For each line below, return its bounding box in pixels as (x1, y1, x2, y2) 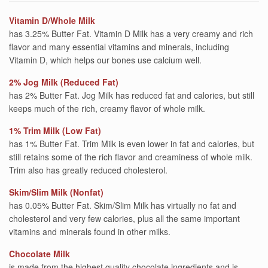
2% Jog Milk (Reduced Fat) (9, 75, 118, 88)
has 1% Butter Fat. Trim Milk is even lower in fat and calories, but (9, 137, 254, 150)
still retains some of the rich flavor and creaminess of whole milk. (9, 150, 252, 163)
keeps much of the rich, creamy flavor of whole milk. (9, 102, 205, 114)
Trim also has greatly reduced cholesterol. (9, 163, 167, 176)
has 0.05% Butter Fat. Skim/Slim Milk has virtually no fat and (9, 199, 236, 211)
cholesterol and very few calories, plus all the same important (9, 212, 240, 224)
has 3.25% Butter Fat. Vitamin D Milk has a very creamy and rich (9, 27, 253, 39)
